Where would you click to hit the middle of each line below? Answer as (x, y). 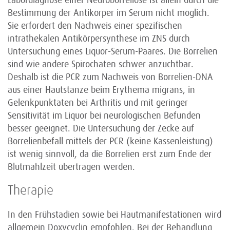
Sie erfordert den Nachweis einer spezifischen (95, 26)
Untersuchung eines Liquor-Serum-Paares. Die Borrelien (113, 51)
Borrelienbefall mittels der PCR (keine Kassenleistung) (110, 141)
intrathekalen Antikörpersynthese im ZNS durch (99, 39)
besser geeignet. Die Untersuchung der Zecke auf (101, 128)
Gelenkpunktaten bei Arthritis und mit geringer (98, 103)
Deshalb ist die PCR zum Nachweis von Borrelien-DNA (110, 77)
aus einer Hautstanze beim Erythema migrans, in (101, 90)
